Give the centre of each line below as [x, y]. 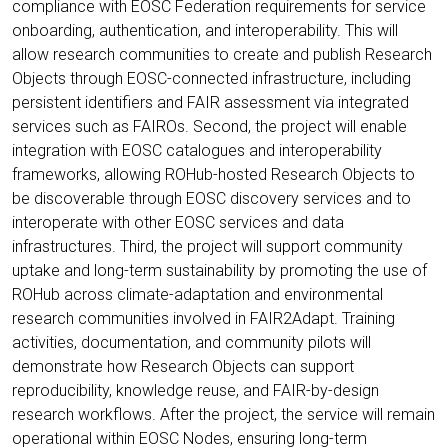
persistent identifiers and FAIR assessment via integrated [210, 102]
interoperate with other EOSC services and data [178, 222]
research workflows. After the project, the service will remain [223, 414]
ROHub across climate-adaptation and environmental [197, 294]
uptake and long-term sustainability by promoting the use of [219, 270]
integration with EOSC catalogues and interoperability [197, 150]
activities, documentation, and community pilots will [191, 342]
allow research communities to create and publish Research [222, 54]
